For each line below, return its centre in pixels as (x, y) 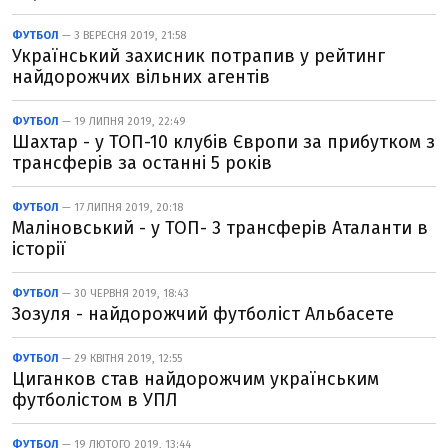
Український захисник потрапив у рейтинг (198, 56)
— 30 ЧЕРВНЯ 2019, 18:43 (124, 293)
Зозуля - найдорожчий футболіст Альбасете (203, 314)
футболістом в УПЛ (95, 400)
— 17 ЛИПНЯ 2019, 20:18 (121, 207)
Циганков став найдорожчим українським (195, 379)
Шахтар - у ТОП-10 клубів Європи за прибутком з (223, 142)
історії (39, 249)
